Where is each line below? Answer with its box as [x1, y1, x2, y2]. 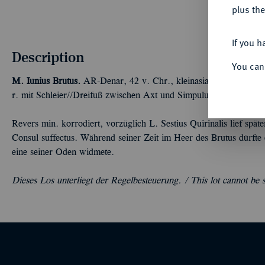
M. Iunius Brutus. [12, 77, 80, 86]
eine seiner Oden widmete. [12, 148, 114, 157]
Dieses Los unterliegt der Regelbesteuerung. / [12, 177, 190, 185]
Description [12, 49, 85, 65]
